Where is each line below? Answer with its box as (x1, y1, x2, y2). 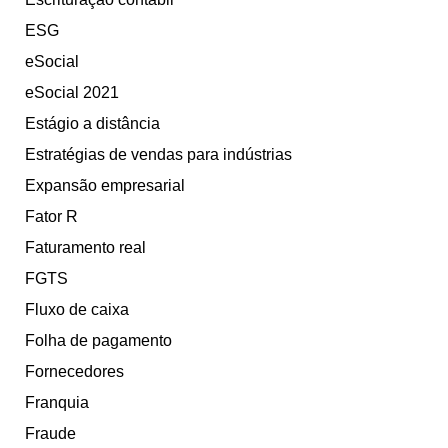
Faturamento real (25, 239, 146, 257)
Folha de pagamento (25, 332, 172, 350)
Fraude (25, 425, 76, 443)
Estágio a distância (25, 115, 160, 133)
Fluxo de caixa (25, 301, 129, 319)
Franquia (25, 394, 89, 412)
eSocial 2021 (25, 84, 119, 102)
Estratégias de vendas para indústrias (25, 146, 292, 164)
